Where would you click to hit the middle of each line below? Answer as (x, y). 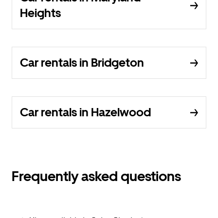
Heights (40, 13)
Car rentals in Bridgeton (82, 63)
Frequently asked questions (96, 176)
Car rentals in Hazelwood (85, 112)
